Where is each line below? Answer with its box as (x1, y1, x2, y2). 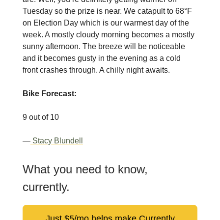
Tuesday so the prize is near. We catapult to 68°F (23, 7, 192, 16)
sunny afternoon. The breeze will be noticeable (23, 42, 185, 51)
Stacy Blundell (30, 137, 83, 145)
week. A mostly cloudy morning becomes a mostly (23, 30, 194, 39)
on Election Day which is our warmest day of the (23, 19, 189, 27)
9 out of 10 (23, 113, 59, 122)
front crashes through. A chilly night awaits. (23, 66, 170, 75)
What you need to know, (23, 163, 148, 176)
